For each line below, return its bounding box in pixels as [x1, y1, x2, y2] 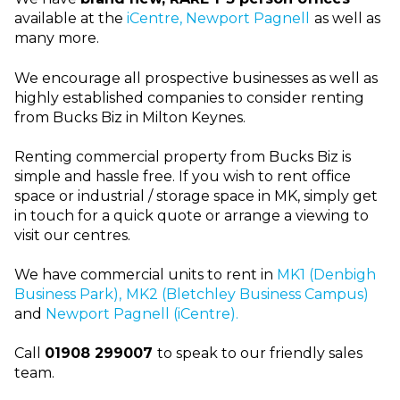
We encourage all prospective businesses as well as [14, 69, 378, 87]
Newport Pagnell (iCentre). [46, 305, 238, 323]
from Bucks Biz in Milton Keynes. [14, 108, 246, 126]
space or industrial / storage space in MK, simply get [14, 187, 378, 205]
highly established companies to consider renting [14, 88, 364, 106]
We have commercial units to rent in [14, 266, 277, 284]
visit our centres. [14, 227, 130, 245]
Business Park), [14, 286, 121, 304]
